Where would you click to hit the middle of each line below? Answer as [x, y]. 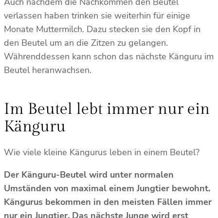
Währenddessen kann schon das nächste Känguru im [109, 56]
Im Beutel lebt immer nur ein [107, 109]
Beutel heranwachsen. [49, 70]
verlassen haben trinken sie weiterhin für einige [97, 15]
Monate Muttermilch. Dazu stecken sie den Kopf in [102, 29]
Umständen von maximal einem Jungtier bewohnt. [107, 189]
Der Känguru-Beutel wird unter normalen [89, 175]
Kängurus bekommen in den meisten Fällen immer [108, 202]
